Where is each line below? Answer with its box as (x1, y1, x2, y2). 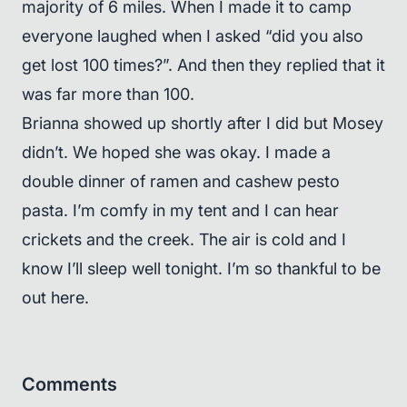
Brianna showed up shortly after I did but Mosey (22, 114, 383, 133)
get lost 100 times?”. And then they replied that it (22, 55, 385, 74)
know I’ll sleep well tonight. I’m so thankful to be (22, 259, 381, 278)
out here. (22, 288, 89, 307)
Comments (22, 373, 117, 395)
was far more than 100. (22, 84, 194, 104)
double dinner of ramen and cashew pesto (22, 172, 340, 191)
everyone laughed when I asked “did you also (22, 26, 363, 45)
